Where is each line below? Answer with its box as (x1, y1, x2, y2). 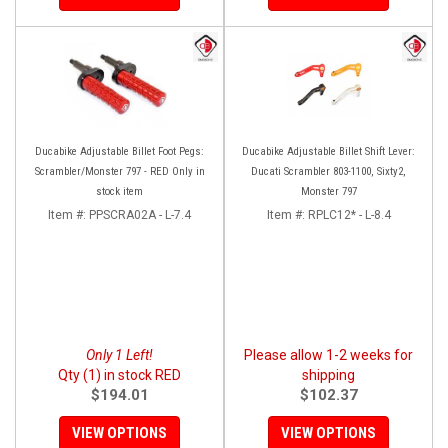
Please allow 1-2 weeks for (244, 346, 413, 363)
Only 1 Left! (86, 346, 153, 363)
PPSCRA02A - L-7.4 (89, 207, 191, 222)
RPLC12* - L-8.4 (307, 207, 391, 222)
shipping (302, 366, 355, 383)
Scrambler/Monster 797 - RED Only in (34, 164, 205, 178)
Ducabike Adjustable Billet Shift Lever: (242, 144, 415, 158)
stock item (96, 184, 143, 198)
